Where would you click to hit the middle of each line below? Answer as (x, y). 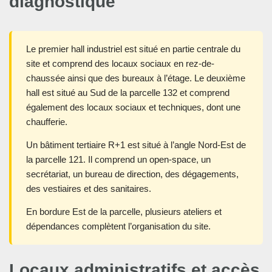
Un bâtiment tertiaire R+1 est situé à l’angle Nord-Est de (136, 145)
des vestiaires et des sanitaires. (89, 189)
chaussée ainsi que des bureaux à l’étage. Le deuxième (136, 78)
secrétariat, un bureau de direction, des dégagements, (132, 174)
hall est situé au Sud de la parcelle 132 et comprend (128, 93)
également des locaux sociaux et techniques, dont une (133, 107)
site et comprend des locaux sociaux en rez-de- (120, 64)
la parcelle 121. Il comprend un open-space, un (118, 160)
